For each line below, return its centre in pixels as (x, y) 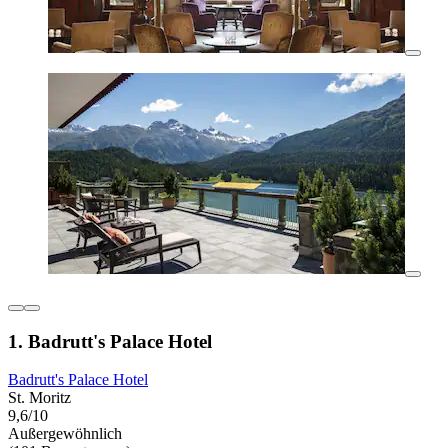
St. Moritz (39, 398)
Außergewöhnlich (65, 434)
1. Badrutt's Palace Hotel (110, 341)
